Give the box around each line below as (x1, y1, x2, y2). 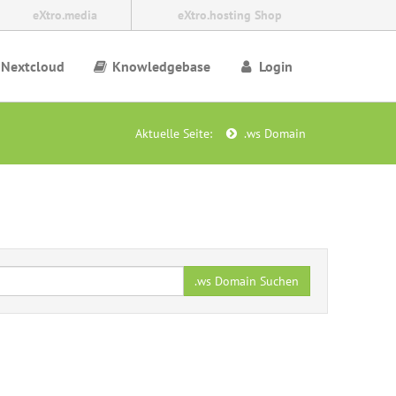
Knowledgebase (109, 57, 211, 75)
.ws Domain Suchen (194, 273, 299, 289)
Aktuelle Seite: (135, 126, 219, 141)
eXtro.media (33, 7, 98, 23)
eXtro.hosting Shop (177, 7, 282, 23)
